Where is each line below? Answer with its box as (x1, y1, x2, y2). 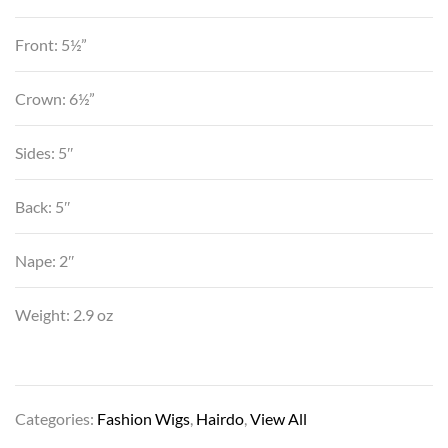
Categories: (15, 408, 97, 428)
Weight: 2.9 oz (15, 304, 113, 324)
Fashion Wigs (97, 408, 190, 428)
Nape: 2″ (15, 250, 75, 270)
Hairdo (196, 408, 244, 428)
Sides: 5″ (15, 142, 74, 162)
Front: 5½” (15, 34, 87, 54)
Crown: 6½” (15, 88, 95, 108)
